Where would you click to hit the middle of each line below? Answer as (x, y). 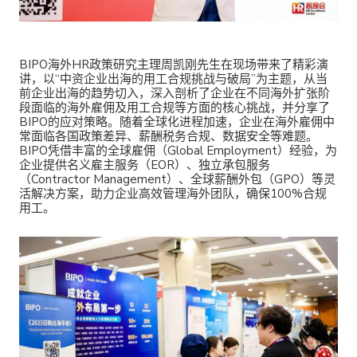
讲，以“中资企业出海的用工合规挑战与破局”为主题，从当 (173, 79)
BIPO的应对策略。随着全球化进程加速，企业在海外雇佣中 (177, 122)
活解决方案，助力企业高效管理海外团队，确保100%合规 (173, 194)
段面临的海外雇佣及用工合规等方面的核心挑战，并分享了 (175, 108)
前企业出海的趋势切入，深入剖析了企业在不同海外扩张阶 (175, 94)
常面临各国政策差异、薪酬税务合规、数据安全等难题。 (169, 137)
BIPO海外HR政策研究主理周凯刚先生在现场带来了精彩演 (174, 65)
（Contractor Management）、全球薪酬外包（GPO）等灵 (177, 180)
